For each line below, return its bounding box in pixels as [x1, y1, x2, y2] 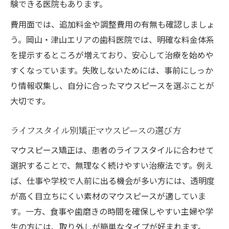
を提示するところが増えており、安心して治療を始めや [10, 48, 214, 61]
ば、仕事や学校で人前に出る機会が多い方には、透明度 [10, 174, 215, 187]
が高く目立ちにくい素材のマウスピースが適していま [10, 189, 206, 202]
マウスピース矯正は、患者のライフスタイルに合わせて [10, 143, 214, 156]
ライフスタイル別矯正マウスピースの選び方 [10, 123, 181, 136]
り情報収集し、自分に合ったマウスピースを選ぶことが [10, 79, 214, 91]
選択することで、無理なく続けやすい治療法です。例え [10, 158, 213, 171]
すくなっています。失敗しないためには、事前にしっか [10, 63, 213, 76]
